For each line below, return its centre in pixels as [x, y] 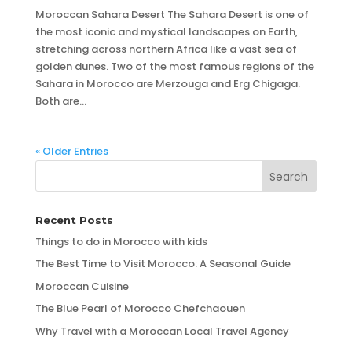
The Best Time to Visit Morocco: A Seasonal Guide [163, 264]
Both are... [60, 101]
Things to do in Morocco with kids [121, 241]
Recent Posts [74, 220]
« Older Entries [71, 151]
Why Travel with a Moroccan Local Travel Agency [162, 331]
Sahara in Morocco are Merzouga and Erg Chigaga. [167, 83]
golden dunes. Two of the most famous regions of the [174, 66]
